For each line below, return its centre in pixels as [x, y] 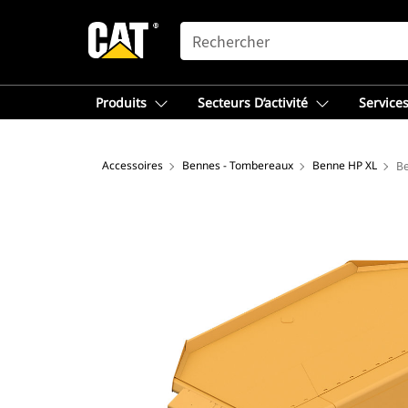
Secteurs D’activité [253, 102]
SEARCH [206, 30]
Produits [121, 102]
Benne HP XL [345, 165]
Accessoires [133, 165]
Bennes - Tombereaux [238, 165]
